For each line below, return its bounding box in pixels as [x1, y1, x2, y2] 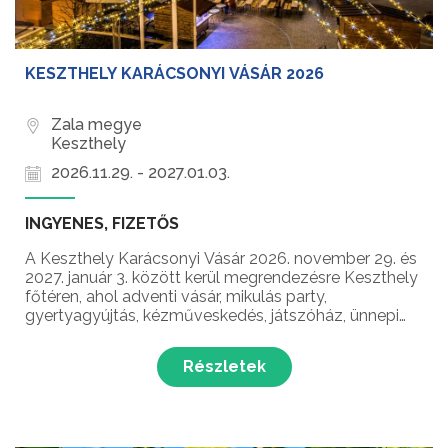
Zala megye [51, 115, 142, 135]
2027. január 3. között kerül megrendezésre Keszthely [25, 268, 418, 288]
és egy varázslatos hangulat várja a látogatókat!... [25, 344, 389, 364]
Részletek [182, 357, 266, 377]
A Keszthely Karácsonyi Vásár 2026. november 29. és [25, 249, 417, 269]
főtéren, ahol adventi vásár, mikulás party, [25, 287, 327, 307]
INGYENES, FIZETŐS [25, 214, 179, 234]
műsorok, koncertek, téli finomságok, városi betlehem [25, 325, 417, 345]
